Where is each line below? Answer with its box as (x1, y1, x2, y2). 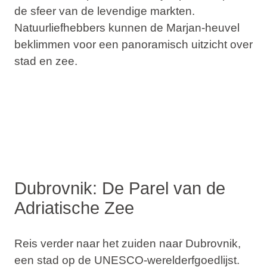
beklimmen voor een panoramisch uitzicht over (14, 38, 253, 51)
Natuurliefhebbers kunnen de (14, 21, 166, 34)
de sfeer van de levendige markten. (14, 4, 195, 17)
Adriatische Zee (14, 198, 134, 218)
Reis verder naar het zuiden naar (14, 237, 185, 250)
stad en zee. (14, 54, 77, 67)
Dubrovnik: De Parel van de (14, 178, 225, 198)
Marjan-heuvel (166, 21, 240, 34)
